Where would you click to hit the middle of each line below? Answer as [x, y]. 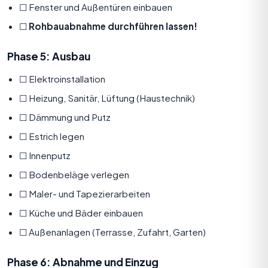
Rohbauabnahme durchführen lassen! [113, 26]
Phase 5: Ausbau [49, 56]
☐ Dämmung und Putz [65, 117]
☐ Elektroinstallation [62, 78]
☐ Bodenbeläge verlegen [74, 174]
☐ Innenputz [45, 155]
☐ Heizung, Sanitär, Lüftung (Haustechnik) [107, 98]
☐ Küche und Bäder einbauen [81, 212]
